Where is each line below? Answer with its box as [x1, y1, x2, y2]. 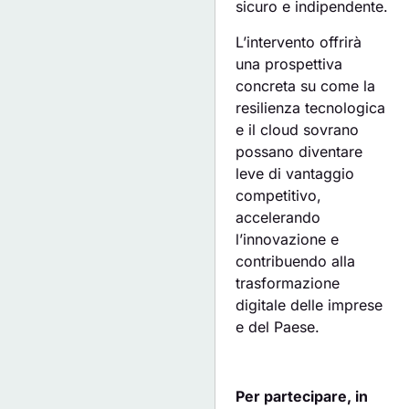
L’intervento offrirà [236, 32, 362, 51]
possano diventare [236, 142, 363, 161]
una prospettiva [236, 54, 343, 73]
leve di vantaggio [236, 163, 355, 183]
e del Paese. [236, 317, 320, 336]
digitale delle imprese [236, 295, 383, 314]
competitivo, [236, 185, 322, 204]
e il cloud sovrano [236, 120, 360, 139]
